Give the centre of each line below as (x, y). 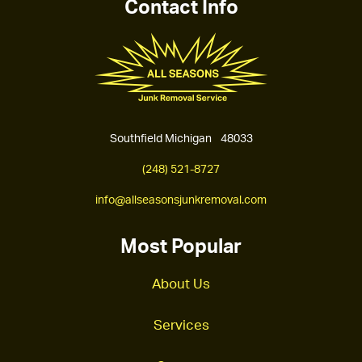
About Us (181, 284)
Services (181, 325)
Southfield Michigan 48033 (181, 138)
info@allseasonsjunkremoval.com (181, 200)
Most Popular (181, 246)
